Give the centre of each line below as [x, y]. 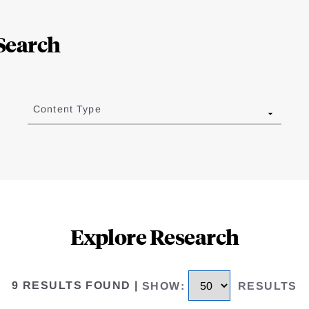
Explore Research [154, 237]
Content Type [67, 109]
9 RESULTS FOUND [71, 286]
